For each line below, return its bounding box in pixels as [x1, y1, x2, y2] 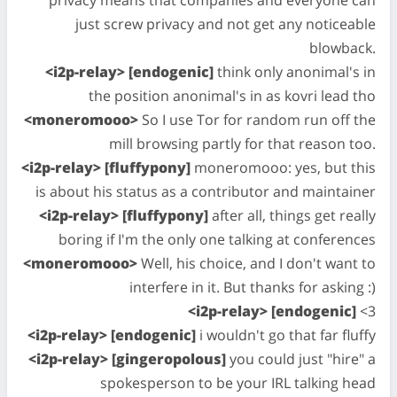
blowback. [309, 38, 376, 58]
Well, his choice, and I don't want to [137, 253, 376, 273]
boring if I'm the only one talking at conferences [58, 230, 376, 249]
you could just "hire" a [226, 349, 376, 369]
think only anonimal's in [214, 62, 376, 82]
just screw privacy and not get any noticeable [75, 14, 376, 34]
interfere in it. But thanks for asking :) [129, 277, 376, 297]
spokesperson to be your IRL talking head [100, 373, 376, 393]
